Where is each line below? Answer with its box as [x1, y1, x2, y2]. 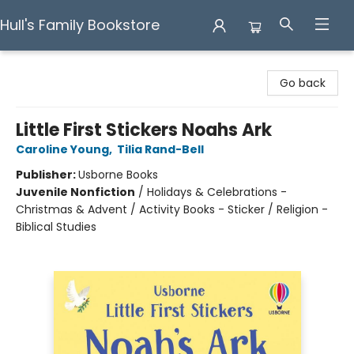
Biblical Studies [16, 219, 96, 235]
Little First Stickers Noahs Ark [16, 118, 272, 142]
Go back [280, 75, 326, 91]
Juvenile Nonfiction [16, 184, 135, 200]
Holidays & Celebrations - [147, 184, 287, 200]
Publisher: [16, 167, 78, 183]
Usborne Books [78, 167, 158, 183]
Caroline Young [16, 141, 109, 157]
